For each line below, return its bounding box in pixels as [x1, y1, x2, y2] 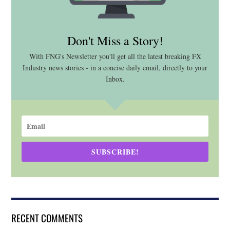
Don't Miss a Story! [67, 32, 163, 49]
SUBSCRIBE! [91, 146, 139, 157]
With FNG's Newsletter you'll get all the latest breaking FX [29, 51, 201, 61]
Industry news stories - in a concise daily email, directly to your [23, 62, 207, 72]
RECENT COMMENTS [11, 210, 83, 225]
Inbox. [105, 73, 125, 84]
